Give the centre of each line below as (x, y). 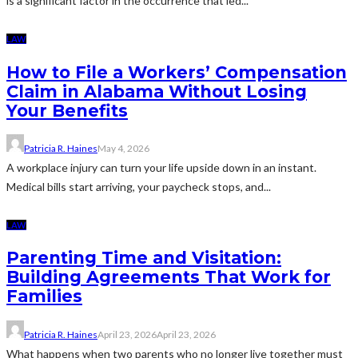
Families (44, 296)
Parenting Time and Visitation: (144, 258)
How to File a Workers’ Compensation (177, 72)
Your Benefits (67, 110)
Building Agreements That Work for (169, 277)
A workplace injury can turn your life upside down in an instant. (161, 167)
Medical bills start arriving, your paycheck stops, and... (139, 186)
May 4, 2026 (123, 148)
